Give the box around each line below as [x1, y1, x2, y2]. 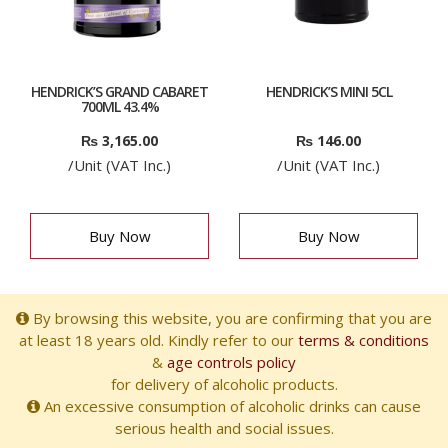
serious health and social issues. [114, 418, 334, 439]
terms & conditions [298, 330, 429, 351]
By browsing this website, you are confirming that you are [29, 308, 432, 329]
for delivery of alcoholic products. [110, 374, 338, 395]
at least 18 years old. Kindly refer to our [19, 330, 298, 351]
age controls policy [167, 352, 296, 373]
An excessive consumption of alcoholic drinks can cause [40, 396, 421, 417]
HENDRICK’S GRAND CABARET [31, 82, 208, 102]
